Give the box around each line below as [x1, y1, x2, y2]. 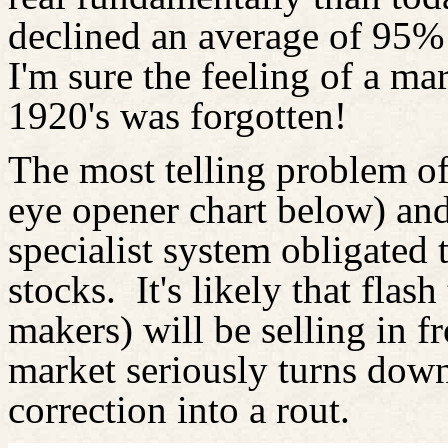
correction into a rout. [8, 387, 350, 431]
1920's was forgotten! [8, 94, 347, 138]
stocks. [8, 267, 116, 311]
